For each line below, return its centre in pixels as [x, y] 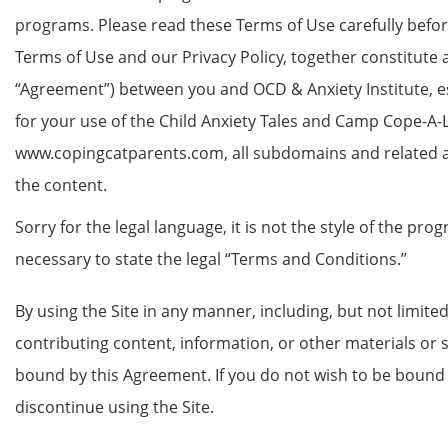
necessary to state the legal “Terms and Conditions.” [211, 259]
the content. [61, 185]
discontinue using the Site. [114, 407]
